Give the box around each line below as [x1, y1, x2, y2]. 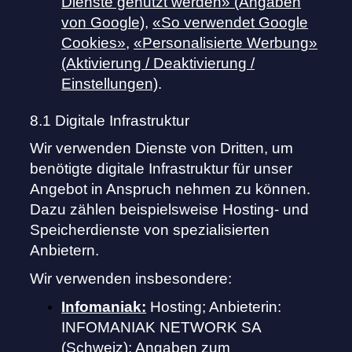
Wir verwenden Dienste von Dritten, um [30, 140, 294, 157]
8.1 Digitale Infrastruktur [30, 112, 190, 130]
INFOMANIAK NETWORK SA [61, 319, 262, 336]
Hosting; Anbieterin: [150, 299, 282, 316]
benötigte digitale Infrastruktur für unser [30, 160, 293, 178]
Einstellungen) [61, 75, 159, 93]
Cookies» [61, 35, 126, 52]
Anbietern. [30, 242, 100, 259]
